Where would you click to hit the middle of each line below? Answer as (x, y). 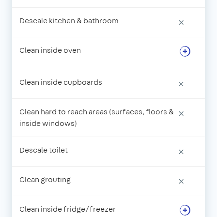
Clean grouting (45, 180)
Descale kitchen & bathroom (69, 21)
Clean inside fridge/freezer (68, 209)
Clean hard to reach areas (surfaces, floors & (97, 112)
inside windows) (48, 124)
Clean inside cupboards (61, 82)
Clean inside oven (50, 50)
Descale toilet (44, 150)
